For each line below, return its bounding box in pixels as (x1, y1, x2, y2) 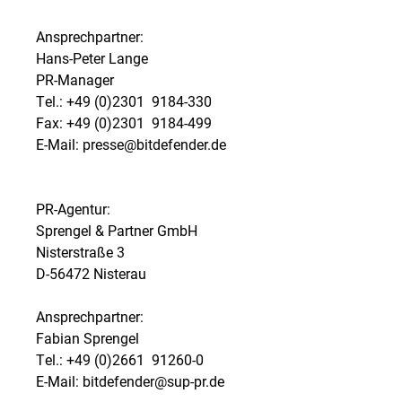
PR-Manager (36, 70, 114, 89)
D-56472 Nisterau (36, 264, 146, 283)
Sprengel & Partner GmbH (36, 221, 197, 240)
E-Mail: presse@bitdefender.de (36, 135, 226, 153)
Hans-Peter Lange (36, 48, 148, 67)
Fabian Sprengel (36, 328, 139, 347)
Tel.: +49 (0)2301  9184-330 (36, 92, 212, 110)
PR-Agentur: (36, 199, 110, 218)
